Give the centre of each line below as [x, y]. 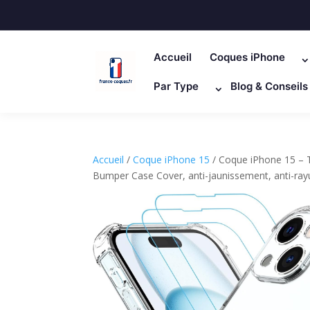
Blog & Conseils [270, 86]
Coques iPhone [248, 57]
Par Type [176, 86]
